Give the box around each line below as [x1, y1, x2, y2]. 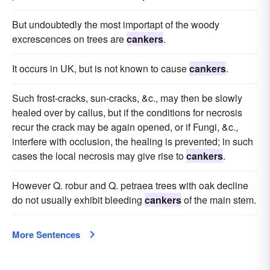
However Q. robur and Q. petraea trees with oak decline [12, 178, 248, 192]
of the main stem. [181, 192, 256, 207]
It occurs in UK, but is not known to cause [12, 61, 189, 75]
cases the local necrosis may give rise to [12, 148, 186, 163]
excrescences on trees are [12, 31, 127, 46]
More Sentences [12, 227, 80, 241]
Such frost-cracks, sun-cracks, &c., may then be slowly [12, 90, 242, 105]
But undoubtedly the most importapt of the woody [12, 17, 219, 31]
